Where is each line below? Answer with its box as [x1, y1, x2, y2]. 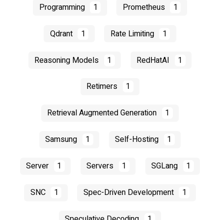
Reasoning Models [34, 54, 101, 66]
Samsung [45, 134, 80, 146]
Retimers [86, 81, 120, 93]
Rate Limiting [110, 27, 156, 40]
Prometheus [122, 1, 167, 13]
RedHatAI [137, 54, 172, 66]
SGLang [151, 160, 180, 172]
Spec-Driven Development [83, 187, 176, 199]
